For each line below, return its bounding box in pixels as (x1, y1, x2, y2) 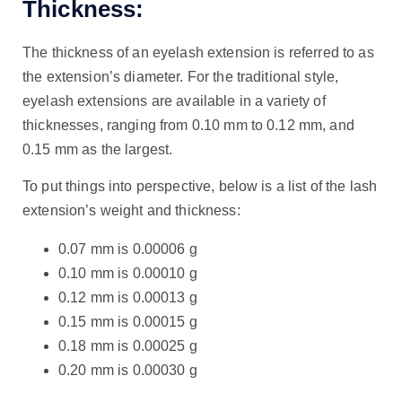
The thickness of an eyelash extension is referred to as (22, 44, 374, 60)
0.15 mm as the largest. (22, 141, 173, 157)
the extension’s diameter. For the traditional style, (22, 68, 339, 84)
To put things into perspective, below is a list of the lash (22, 178, 378, 194)
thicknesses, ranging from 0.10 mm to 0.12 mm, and (22, 117, 354, 133)
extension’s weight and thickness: (22, 202, 240, 218)
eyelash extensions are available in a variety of (22, 92, 326, 109)
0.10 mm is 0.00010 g (58, 265, 197, 281)
